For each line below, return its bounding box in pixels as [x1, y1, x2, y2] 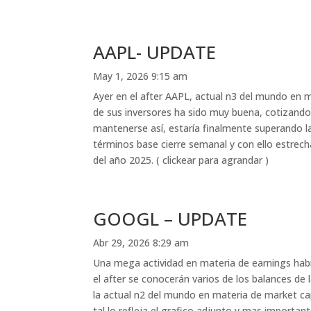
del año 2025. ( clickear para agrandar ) [93, 153, 269, 167]
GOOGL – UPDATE [93, 205, 248, 231]
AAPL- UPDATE [93, 39, 217, 65]
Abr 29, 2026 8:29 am [93, 235, 190, 249]
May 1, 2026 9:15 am [93, 69, 188, 83]
